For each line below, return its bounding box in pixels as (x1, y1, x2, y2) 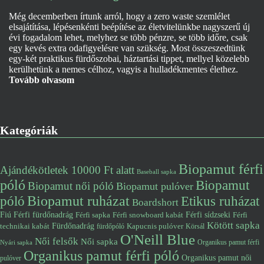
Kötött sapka (207, 220, 260, 231)
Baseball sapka (137, 168, 176, 175)
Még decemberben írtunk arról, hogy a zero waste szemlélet (9, 11, 230, 21)
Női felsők (35, 236, 78, 247)
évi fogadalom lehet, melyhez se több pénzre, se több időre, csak (9, 32, 247, 42)
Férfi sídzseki (186, 210, 230, 219)
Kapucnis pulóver (127, 222, 183, 230)
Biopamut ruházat (27, 193, 130, 209)
